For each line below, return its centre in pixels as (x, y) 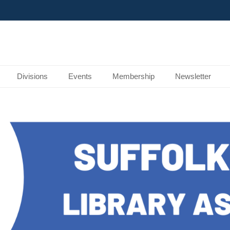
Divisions (32, 76)
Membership (133, 76)
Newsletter (193, 76)
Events (80, 76)
